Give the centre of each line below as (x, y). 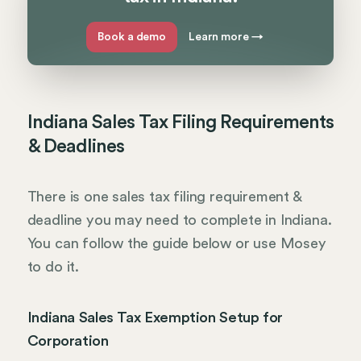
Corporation (68, 340)
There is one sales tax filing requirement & (164, 197)
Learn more (220, 37)
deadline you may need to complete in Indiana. (179, 220)
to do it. (53, 267)
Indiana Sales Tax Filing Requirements (180, 122)
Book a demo (132, 37)
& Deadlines (76, 146)
